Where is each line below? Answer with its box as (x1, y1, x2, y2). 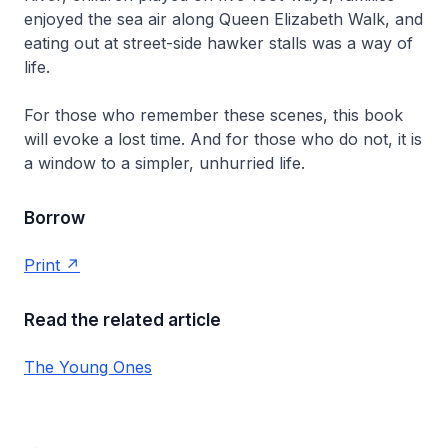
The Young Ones (24, 357, 152, 377)
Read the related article (24, 310, 221, 330)
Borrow (24, 208, 85, 228)
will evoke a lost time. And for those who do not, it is (24, 129, 422, 149)
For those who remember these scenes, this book (24, 105, 403, 125)
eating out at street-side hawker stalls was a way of (24, 33, 413, 53)
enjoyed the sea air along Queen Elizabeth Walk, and (24, 9, 423, 29)
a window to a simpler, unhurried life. (24, 153, 305, 173)
